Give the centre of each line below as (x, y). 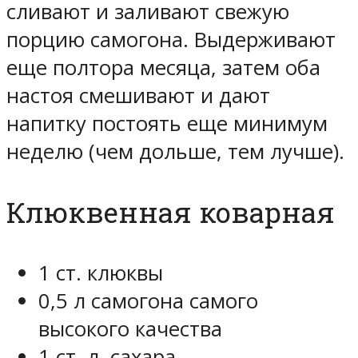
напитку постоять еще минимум (167, 124)
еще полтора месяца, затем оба (163, 68)
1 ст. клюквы (101, 273)
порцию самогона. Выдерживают (171, 40)
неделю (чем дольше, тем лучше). (175, 152)
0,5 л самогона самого (148, 301)
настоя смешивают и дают (138, 96)
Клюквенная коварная (171, 213)
